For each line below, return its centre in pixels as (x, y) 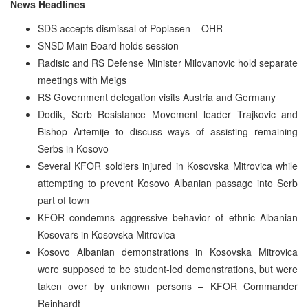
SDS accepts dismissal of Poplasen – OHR (130, 28)
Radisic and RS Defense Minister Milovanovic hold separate (168, 62)
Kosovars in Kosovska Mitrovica (107, 234)
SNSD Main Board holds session (108, 45)
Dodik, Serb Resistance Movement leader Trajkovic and (168, 114)
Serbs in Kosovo (73, 148)
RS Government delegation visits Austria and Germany (157, 97)
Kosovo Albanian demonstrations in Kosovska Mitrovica (168, 251)
